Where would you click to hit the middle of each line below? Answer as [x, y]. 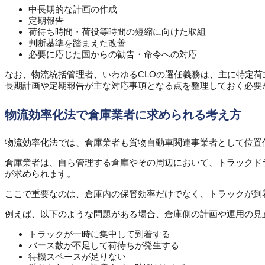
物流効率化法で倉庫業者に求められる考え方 [123, 114]
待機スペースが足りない [77, 257]
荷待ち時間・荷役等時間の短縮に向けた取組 [117, 32]
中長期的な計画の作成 [73, 9]
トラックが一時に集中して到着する [99, 234]
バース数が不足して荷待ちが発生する [104, 245]
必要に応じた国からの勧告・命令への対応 [113, 54]
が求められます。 [40, 174]
